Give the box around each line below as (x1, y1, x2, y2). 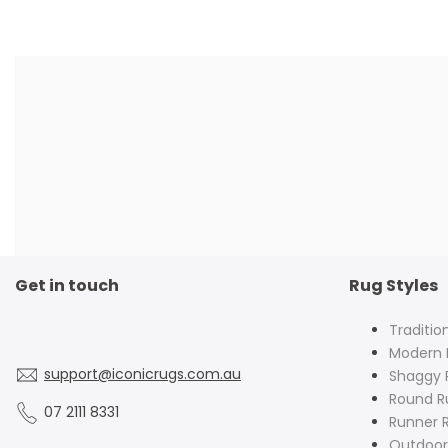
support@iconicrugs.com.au (44, 364, 241, 384)
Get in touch (15, 274, 119, 297)
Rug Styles (348, 274, 438, 297)
